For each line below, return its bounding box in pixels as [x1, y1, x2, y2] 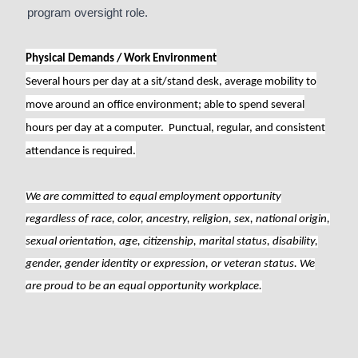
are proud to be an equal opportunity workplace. [26, 280, 262, 292]
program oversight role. [27, 6, 148, 19]
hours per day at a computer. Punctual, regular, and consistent [26, 122, 325, 134]
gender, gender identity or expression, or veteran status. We [26, 258, 315, 270]
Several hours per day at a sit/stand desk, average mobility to [26, 76, 316, 88]
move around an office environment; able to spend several [26, 99, 304, 111]
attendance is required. [26, 145, 136, 157]
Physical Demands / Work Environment [26, 53, 217, 65]
